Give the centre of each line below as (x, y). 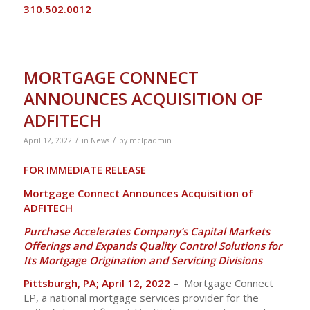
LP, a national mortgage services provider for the (141, 298)
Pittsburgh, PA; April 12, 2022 (98, 283)
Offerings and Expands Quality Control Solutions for (152, 245)
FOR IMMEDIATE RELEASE (84, 170)
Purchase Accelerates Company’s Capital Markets (146, 231)
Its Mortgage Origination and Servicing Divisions (143, 260)
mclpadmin (150, 141)
